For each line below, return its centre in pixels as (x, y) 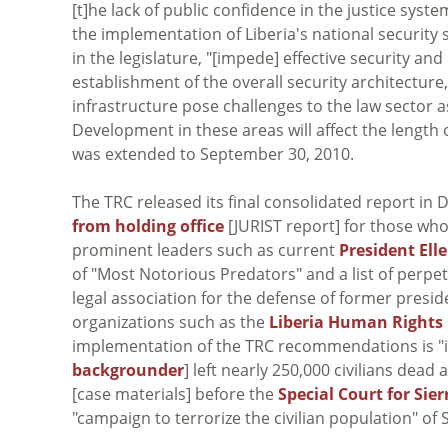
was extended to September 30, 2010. (213, 153)
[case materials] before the (175, 393)
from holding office (148, 225)
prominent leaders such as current (205, 249)
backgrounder (128, 369)
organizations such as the (170, 321)
